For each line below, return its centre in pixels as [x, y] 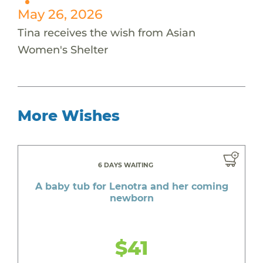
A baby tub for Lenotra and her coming [131, 186]
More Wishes [68, 115]
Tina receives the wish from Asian [106, 32]
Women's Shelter [63, 49]
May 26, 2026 [60, 14]
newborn [131, 198]
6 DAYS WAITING [126, 165]
